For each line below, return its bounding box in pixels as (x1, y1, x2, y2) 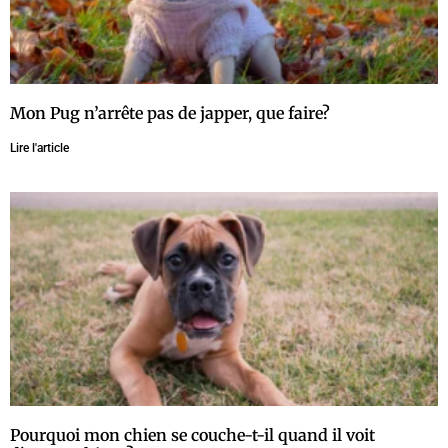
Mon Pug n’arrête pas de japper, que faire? (10, 102, 330, 123)
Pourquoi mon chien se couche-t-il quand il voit (10, 424, 375, 445)
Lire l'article (10, 140, 69, 155)
